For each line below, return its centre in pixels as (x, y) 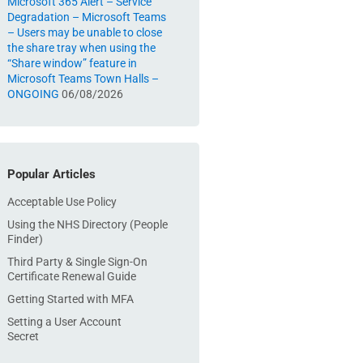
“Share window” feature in (72, 63)
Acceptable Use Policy (62, 202)
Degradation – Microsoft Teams (87, 17)
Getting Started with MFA (70, 299)
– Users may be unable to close (85, 32)
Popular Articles (51, 174)
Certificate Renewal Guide (72, 276)
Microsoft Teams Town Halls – (83, 79)
